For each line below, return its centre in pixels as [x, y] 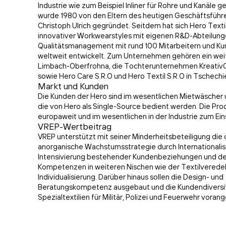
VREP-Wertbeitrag [75, 128]
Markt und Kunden [73, 87]
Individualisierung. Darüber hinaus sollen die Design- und [131, 178]
